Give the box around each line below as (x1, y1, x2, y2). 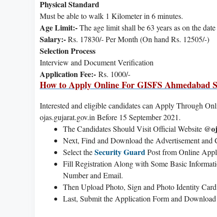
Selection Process (40, 45, 95, 56)
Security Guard (94, 146, 145, 157)
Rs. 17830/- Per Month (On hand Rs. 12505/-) (66, 33, 209, 44)
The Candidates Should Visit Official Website (63, 123, 204, 134)
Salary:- (40, 33, 66, 45)
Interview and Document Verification (40, 57, 154, 67)
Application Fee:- (40, 68, 96, 79)
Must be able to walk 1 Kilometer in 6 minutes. (40, 10, 183, 21)
